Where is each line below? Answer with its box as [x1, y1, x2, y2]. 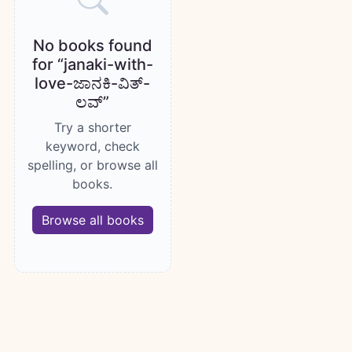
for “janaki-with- [31, 55, 153, 75]
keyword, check [45, 138, 140, 155]
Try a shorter [53, 119, 131, 136]
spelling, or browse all [27, 157, 158, 174]
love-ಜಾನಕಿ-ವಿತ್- [35, 74, 151, 93]
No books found [32, 36, 152, 56]
